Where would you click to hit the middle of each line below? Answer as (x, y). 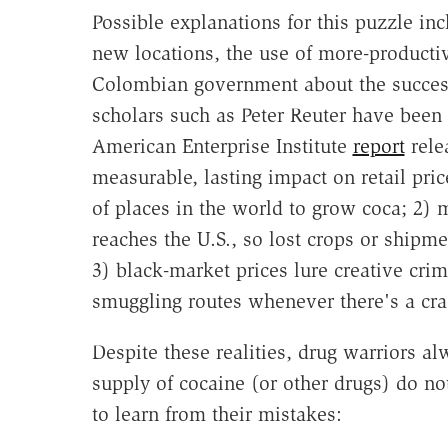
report (378, 146)
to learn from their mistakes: (216, 414)
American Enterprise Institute (222, 146)
